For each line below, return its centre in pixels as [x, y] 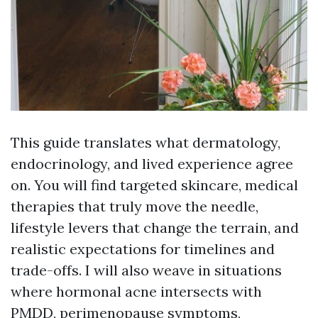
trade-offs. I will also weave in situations [146, 270]
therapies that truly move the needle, [135, 207]
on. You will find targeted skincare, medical [154, 185]
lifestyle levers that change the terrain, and [155, 228]
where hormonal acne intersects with [136, 292]
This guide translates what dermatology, [146, 143]
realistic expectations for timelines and [143, 249]
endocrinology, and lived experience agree [152, 164]
